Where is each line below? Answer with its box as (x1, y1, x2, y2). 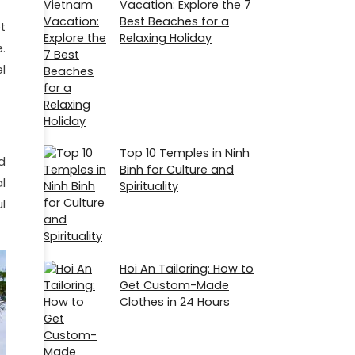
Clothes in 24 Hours (120, 293, 230, 310)
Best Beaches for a (120, 13, 229, 30)
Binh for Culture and (120, 162, 234, 178)
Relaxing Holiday (120, 30, 212, 47)
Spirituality (120, 178, 178, 195)
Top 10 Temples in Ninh (120, 145, 250, 162)
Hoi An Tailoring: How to (120, 260, 254, 277)
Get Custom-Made (120, 277, 229, 293)
